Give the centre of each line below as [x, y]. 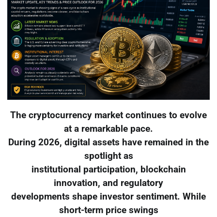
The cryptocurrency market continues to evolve [108, 116]
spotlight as [108, 156]
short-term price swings [108, 210]
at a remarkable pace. [108, 129]
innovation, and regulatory [108, 183]
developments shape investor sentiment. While [108, 197]
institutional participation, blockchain [108, 170]
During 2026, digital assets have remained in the [108, 143]
